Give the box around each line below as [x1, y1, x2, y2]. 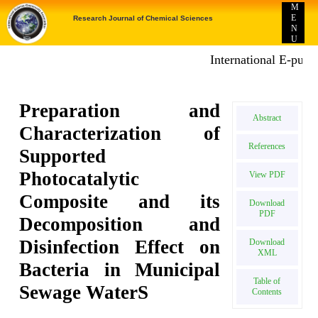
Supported [19, 146, 106, 168]
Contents [252, 287, 283, 297]
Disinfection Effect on [19, 236, 220, 258]
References [248, 141, 286, 151]
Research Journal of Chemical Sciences [73, 14, 213, 22]
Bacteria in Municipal [19, 259, 220, 281]
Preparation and [19, 100, 220, 122]
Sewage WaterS [19, 282, 149, 304]
